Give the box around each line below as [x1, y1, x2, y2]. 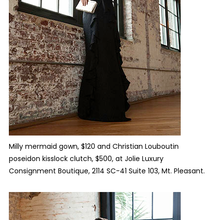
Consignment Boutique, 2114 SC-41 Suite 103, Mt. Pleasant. [8, 166, 205, 176]
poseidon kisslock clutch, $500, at [8, 154, 125, 164]
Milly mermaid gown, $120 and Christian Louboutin [8, 141, 179, 151]
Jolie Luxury [124, 154, 164, 164]
